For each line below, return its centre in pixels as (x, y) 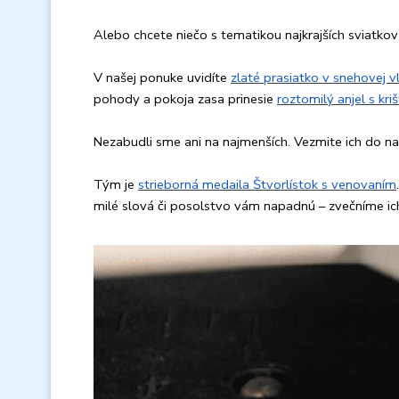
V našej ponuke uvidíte (162, 77)
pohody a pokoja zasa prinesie (185, 98)
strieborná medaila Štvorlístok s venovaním (267, 184)
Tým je (116, 184)
